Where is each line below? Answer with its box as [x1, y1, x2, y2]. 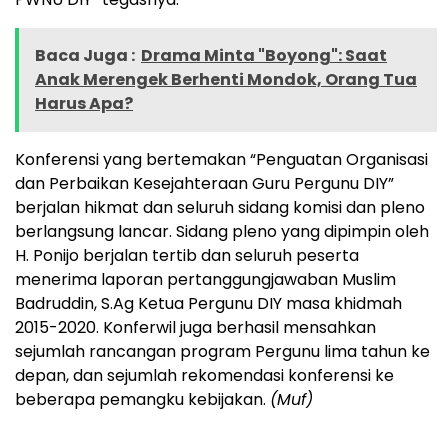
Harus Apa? [35, 92, 133, 116]
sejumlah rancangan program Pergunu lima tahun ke [15, 340, 430, 364]
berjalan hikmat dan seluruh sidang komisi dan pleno [15, 196, 425, 220]
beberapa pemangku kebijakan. [15, 388, 270, 412]
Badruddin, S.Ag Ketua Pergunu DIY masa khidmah [15, 292, 402, 316]
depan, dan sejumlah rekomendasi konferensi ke [15, 364, 394, 388]
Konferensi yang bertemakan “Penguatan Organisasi [15, 148, 428, 172]
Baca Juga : [35, 44, 135, 68]
